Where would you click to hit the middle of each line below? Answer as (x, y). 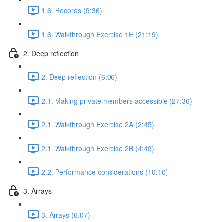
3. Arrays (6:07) (66, 214)
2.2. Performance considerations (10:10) (105, 172)
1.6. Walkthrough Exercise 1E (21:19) (100, 34)
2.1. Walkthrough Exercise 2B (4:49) (98, 148)
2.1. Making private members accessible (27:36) (117, 100)
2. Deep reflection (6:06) (79, 77)
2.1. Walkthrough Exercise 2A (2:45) (98, 124)
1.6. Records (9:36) (72, 10)
